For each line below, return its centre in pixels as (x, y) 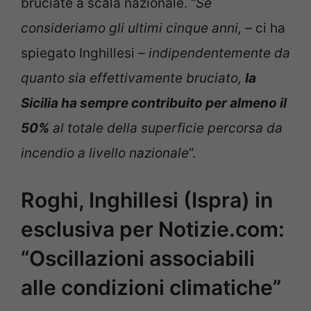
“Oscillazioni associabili (138, 259)
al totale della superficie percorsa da (166, 128)
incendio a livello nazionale (105, 153)
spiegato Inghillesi (78, 53)
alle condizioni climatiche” (151, 288)
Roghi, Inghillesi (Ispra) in (147, 200)
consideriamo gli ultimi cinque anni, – (136, 28)
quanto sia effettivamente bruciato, (133, 78)
